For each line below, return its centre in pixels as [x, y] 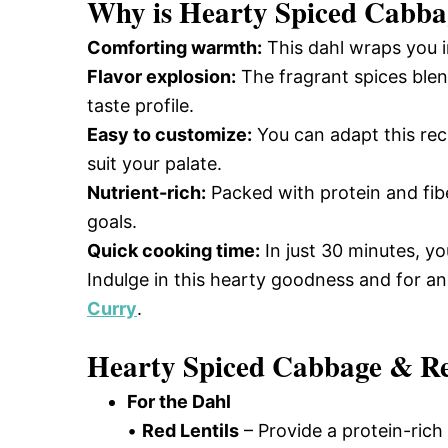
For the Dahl [179, 401]
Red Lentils [190, 430]
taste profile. [140, 105]
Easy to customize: [169, 134]
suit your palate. [154, 163]
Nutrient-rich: [146, 192]
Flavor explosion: [161, 76]
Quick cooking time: [173, 250]
